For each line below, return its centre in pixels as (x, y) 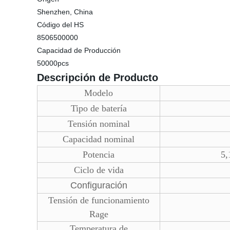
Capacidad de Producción (79, 50)
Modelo (99, 93)
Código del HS (60, 25)
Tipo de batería (99, 108)
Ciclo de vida (99, 170)
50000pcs (53, 63)
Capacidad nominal (99, 139)
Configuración (99, 185)
